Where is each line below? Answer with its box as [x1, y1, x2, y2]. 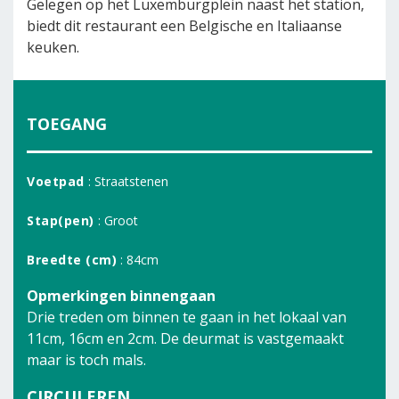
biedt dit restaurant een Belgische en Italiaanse [27, 16, 342, 36]
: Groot [94, 212, 138, 229]
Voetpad [27, 173, 85, 190]
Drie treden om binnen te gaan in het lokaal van [27, 307, 346, 327]
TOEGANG [27, 113, 107, 134]
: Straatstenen [84, 173, 168, 190]
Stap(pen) [27, 212, 94, 229]
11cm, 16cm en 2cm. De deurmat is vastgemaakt [27, 329, 344, 348]
